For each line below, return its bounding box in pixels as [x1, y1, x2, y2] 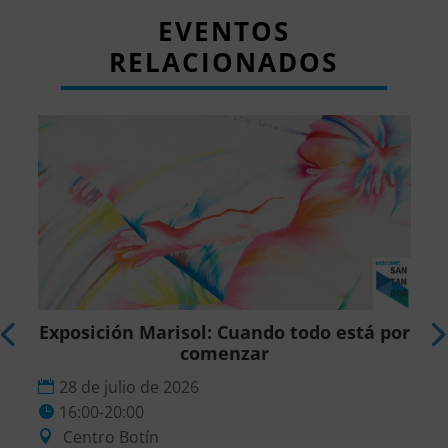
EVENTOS [157, 12, 290, 49]
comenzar [180, 341, 270, 366]
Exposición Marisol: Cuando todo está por [39, 320, 411, 345]
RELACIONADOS [109, 43, 339, 80]
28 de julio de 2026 [59, 376, 200, 399]
